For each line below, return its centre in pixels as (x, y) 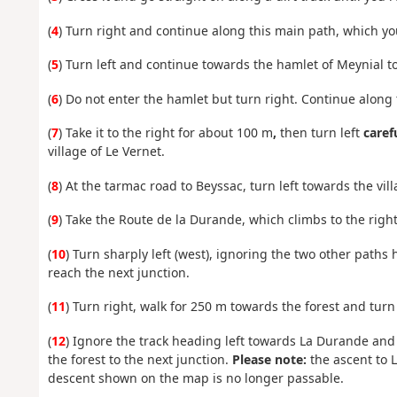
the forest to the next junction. (140, 359)
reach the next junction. (118, 272)
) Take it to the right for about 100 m (165, 133)
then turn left (319, 133)
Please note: (269, 359)
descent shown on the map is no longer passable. (195, 378)
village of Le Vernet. (106, 152)
